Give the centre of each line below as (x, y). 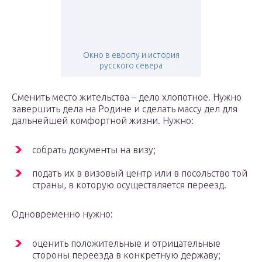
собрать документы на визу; (94, 150)
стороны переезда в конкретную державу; (126, 255)
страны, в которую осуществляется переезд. (129, 185)
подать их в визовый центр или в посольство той (140, 173)
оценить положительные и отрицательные (126, 244)
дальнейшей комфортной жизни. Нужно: (103, 121)
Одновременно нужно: (62, 214)
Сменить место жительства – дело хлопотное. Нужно (127, 97)
